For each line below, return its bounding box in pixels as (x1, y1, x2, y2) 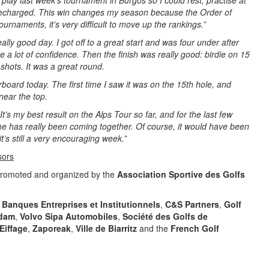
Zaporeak (32, 222, 71, 234)
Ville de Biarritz (76, 222, 137, 234)
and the (137, 222, 171, 234)
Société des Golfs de (122, 210, 208, 222)
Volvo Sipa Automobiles (20, 210, 118, 222)
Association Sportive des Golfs (117, 168, 245, 180)
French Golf (171, 222, 219, 234)
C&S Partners (165, 198, 219, 210)
